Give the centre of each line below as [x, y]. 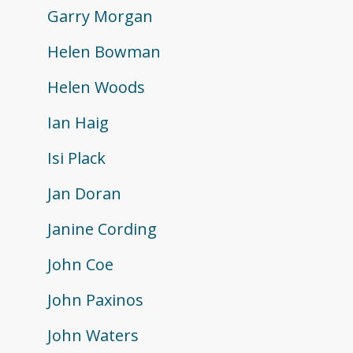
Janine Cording [102, 229]
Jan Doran [84, 194]
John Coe [80, 265]
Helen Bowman [104, 52]
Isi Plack [76, 158]
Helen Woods [96, 87]
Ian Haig [78, 123]
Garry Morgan [100, 17]
